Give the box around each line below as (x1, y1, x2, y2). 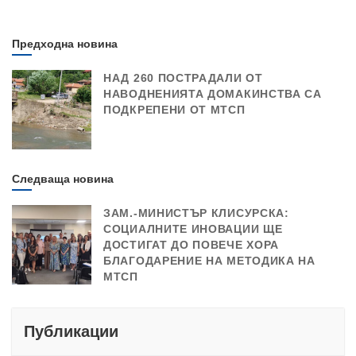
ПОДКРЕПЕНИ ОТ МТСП (103, 103, 246, 117)
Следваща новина (12, 172, 114, 186)
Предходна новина (12, 37, 118, 51)
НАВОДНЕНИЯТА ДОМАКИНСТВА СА (103, 87, 322, 101)
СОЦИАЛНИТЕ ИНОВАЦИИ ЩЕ (103, 222, 283, 236)
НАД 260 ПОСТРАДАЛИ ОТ (103, 72, 263, 85)
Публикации (24, 323, 118, 341)
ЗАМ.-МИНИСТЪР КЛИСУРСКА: (103, 207, 289, 220)
